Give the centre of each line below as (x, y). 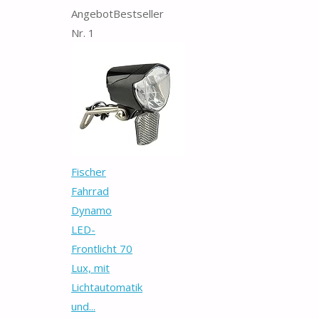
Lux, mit (90, 267)
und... (83, 306)
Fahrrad (90, 190)
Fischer (89, 171)
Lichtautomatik (107, 287)
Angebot (92, 13)
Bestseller (138, 13)
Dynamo (91, 210)
